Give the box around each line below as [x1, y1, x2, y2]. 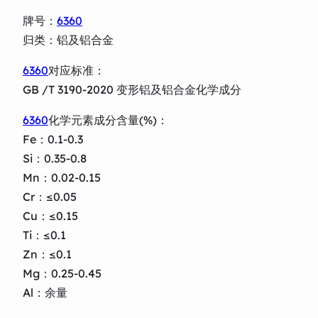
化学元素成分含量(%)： [48, 112, 168, 127]
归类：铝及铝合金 [23, 32, 114, 47]
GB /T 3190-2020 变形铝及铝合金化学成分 [23, 82, 241, 97]
